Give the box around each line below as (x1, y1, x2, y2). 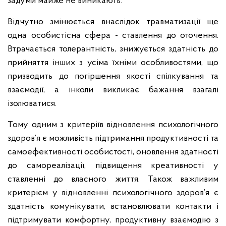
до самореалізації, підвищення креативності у (8, 161, 218, 171)
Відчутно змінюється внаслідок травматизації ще (8, 17, 218, 27)
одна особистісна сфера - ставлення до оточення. (8, 31, 218, 40)
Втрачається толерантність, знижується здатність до (8, 44, 218, 54)
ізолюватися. (8, 99, 56, 108)
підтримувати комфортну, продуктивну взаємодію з (8, 215, 218, 225)
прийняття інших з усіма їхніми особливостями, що (8, 58, 218, 68)
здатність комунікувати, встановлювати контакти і (8, 202, 218, 211)
